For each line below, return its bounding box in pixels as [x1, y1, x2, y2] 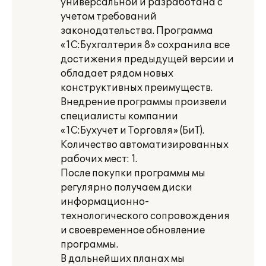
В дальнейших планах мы [61, 253, 185, 265]
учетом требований [61, 11, 157, 23]
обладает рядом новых [61, 68, 173, 80]
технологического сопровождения [61, 210, 230, 222]
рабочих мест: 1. [61, 153, 137, 165]
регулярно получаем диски [61, 182, 192, 194]
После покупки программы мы [61, 167, 205, 179]
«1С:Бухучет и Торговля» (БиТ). [61, 125, 204, 137]
